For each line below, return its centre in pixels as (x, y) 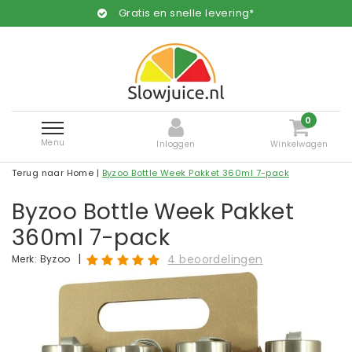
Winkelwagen (299, 144)
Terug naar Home (53, 173)
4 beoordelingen (215, 260)
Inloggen (176, 144)
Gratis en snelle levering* (186, 13)
